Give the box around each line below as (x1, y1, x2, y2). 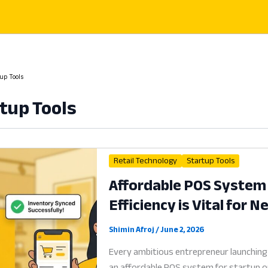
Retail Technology (114, 153, 178, 169)
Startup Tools (187, 153, 235, 169)
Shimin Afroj (109, 222, 156, 237)
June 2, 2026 (160, 222, 205, 237)
